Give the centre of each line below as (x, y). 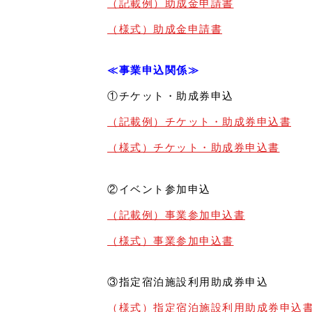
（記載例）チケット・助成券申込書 (199, 122)
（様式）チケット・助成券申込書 (194, 148)
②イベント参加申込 (159, 189)
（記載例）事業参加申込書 (176, 214)
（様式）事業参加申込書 (171, 240)
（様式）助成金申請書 (165, 29)
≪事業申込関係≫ (153, 70)
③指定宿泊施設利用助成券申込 (188, 282)
